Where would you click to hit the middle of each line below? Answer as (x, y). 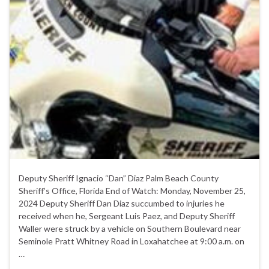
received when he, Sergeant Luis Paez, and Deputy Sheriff (127, 216)
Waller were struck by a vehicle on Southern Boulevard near (130, 229)
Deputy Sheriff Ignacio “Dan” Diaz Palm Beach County (119, 178)
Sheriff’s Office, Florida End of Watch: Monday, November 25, (132, 191)
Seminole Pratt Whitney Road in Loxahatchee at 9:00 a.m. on (131, 241)
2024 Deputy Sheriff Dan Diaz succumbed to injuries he (122, 204)
